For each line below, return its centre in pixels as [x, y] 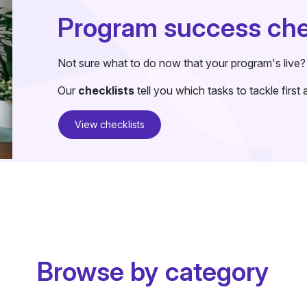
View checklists [109, 124]
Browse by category [153, 271]
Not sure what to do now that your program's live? [181, 63]
